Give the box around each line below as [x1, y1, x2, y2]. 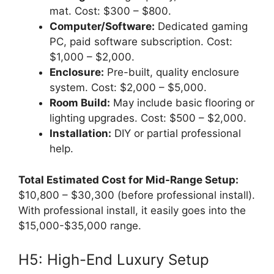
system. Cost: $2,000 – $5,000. [50, 81, 207, 94]
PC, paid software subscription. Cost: [50, 35, 232, 48]
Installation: [50, 127, 111, 140]
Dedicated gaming [155, 20, 248, 33]
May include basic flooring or [110, 97, 254, 109]
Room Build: [50, 97, 110, 109]
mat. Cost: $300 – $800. [50, 5, 171, 18]
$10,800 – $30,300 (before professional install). [18, 188, 255, 201]
